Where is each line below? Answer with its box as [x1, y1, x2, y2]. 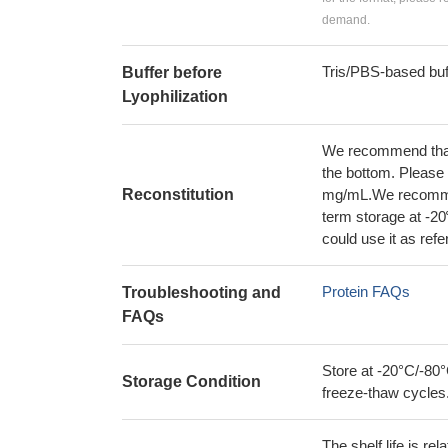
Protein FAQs [322, 283, 410, 300]
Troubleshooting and [122, 284, 281, 301]
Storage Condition [122, 373, 261, 390]
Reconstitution [122, 186, 234, 203]
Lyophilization [122, 88, 228, 105]
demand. [322, 13, 370, 27]
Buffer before [122, 64, 222, 81]
